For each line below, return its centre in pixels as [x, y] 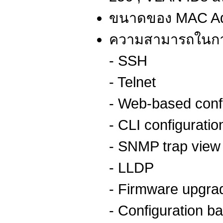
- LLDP [131, 168]
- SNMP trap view [165, 147]
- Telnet [132, 82]
